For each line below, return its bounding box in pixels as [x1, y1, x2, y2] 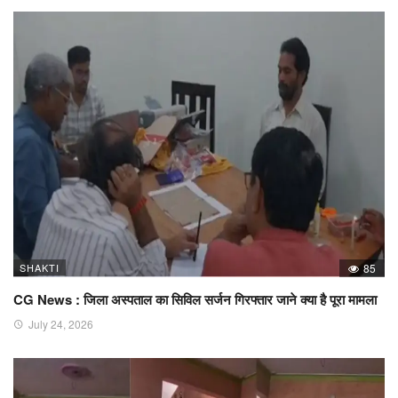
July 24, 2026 [28, 316, 93, 332]
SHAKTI [20, 260, 60, 275]
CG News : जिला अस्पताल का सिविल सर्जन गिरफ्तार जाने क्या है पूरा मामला [13, 290, 377, 310]
